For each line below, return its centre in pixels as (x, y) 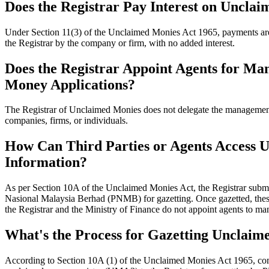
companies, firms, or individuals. (66, 121)
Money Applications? (70, 84)
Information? (46, 162)
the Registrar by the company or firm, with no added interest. (120, 43)
